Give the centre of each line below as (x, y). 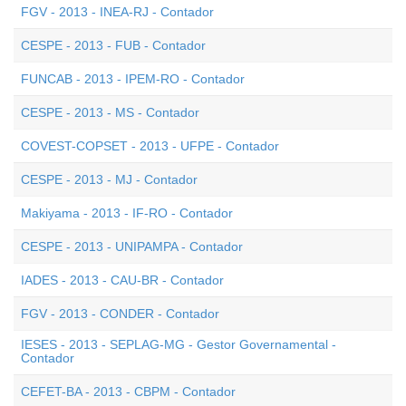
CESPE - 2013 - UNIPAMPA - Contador (132, 246)
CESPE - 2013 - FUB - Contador (113, 45)
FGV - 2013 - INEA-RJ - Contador (117, 12)
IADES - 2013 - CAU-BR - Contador (122, 280)
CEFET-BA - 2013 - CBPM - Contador (128, 391)
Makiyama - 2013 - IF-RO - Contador (127, 213)
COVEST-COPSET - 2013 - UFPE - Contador (150, 146)
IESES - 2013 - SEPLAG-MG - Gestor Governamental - (179, 344)
